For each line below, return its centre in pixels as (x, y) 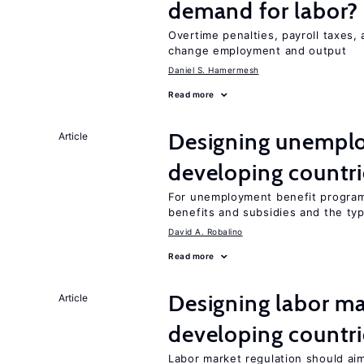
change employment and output (258, 50)
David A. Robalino (206, 232)
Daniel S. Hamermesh (214, 70)
